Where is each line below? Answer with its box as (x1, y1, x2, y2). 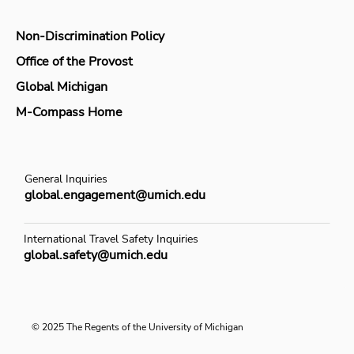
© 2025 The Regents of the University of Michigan (32, 320, 243, 333)
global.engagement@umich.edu (24, 186, 205, 204)
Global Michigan (16, 78, 107, 96)
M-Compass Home (16, 104, 122, 122)
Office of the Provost (16, 53, 133, 71)
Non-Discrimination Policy (16, 28, 164, 46)
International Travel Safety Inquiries (24, 231, 198, 247)
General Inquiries (24, 171, 107, 186)
